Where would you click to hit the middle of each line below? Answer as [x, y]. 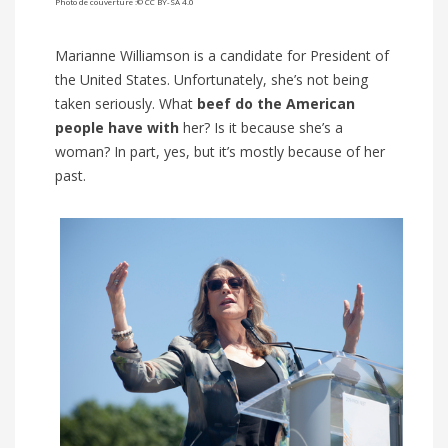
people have [99, 127]
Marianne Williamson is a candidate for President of [222, 55]
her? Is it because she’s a [261, 127]
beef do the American [276, 103]
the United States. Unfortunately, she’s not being [211, 79]
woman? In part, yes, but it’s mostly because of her [220, 151]
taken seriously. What [126, 103]
